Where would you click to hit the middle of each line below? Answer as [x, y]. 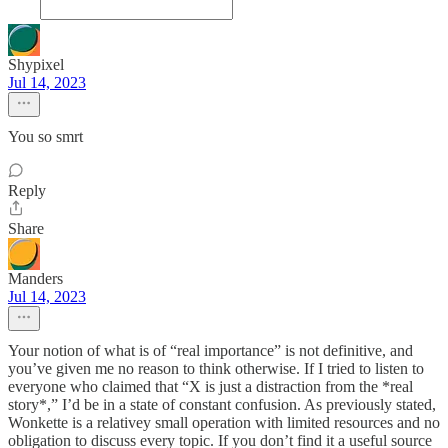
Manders [35, 278]
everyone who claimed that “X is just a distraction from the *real [210, 386]
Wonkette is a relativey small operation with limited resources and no [224, 422]
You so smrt [45, 136]
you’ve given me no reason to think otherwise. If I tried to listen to [216, 368]
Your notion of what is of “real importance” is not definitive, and [210, 350]
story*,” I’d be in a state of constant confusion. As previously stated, [222, 404]
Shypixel [36, 64]
